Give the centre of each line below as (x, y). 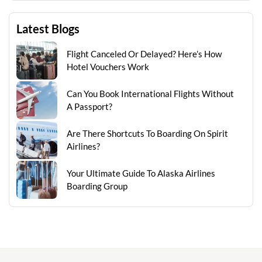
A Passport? (89, 107)
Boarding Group (97, 186)
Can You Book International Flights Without (150, 94)
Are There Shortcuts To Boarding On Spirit (147, 134)
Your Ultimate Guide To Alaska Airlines (141, 173)
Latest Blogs (48, 29)
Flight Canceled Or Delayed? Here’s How (144, 54)
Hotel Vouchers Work (108, 67)
